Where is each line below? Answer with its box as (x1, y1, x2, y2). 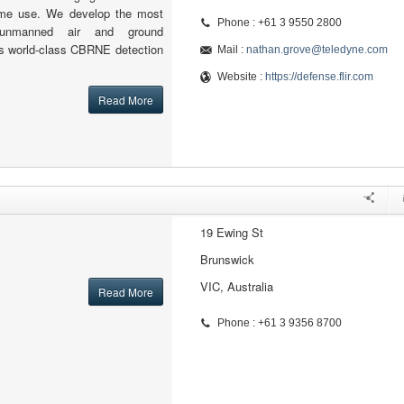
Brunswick (199, 251, 254, 268)
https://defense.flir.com (264, 70, 373, 83)
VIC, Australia (199, 278, 273, 295)
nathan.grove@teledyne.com (245, 43, 388, 56)
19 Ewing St (199, 224, 263, 241)
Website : (216, 70, 265, 83)
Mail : (216, 43, 246, 56)
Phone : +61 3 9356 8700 (216, 317, 342, 329)
